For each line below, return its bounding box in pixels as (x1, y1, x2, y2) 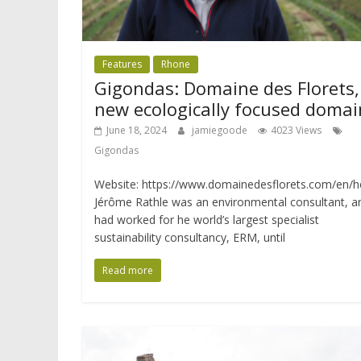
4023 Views (271, 123, 322, 138)
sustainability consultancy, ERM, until (94, 230, 285, 246)
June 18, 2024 (106, 123, 167, 138)
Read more (102, 263, 153, 278)
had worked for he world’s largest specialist (94, 212, 319, 228)
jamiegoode (192, 123, 250, 138)
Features (102, 57, 142, 72)
